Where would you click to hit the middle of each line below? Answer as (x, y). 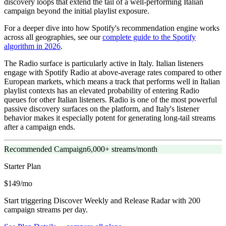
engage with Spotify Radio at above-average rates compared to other (113, 73)
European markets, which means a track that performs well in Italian (112, 82)
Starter (14, 166)
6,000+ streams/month (122, 149)
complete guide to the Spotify (149, 37)
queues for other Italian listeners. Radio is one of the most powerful (110, 100)
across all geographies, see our (53, 37)
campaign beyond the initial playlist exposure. (77, 11)
